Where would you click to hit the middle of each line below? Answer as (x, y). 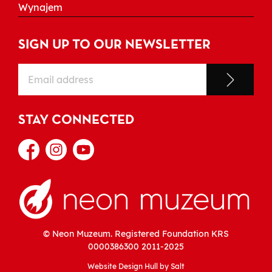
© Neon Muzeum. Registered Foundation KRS (136, 234)
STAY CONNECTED (76, 121)
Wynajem (40, 8)
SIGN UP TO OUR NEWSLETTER (114, 45)
